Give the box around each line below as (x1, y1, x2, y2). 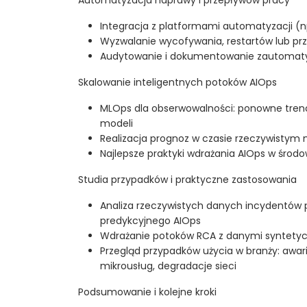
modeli (100, 116, 133, 130)
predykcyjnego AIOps (100, 213, 201, 228)
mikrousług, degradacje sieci (100, 258, 236, 273)
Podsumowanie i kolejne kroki (78, 284, 217, 299)
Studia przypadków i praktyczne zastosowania (78, 172, 297, 186)
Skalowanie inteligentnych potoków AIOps (78, 75, 277, 89)
